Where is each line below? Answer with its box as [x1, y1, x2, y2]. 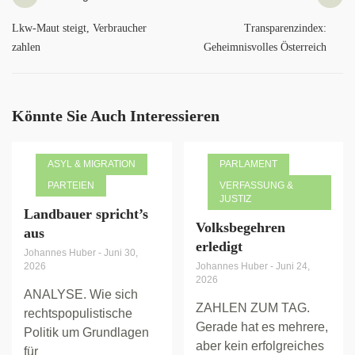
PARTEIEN [48, 180, 94, 191]
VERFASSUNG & [219, 180, 293, 191]
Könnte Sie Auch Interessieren [12, 107, 219, 124]
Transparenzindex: [244, 22, 327, 34]
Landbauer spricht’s [24, 206, 148, 222]
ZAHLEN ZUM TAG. [195, 301, 310, 315]
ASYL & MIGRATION [48, 158, 136, 170]
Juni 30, [104, 247, 138, 258]
